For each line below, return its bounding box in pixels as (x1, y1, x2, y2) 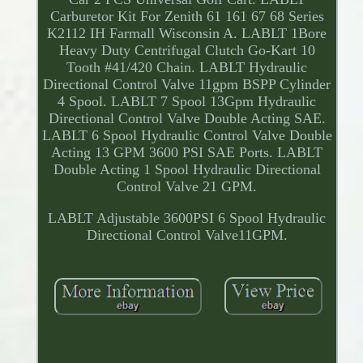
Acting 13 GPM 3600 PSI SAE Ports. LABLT (51, 144, 323, 161)
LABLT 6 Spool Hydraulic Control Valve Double (41, 127, 332, 144)
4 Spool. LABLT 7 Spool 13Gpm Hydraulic (58, 93, 317, 110)
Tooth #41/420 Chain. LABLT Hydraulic (66, 59, 308, 76)
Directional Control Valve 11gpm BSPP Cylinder (43, 76, 331, 93)
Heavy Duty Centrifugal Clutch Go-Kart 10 (58, 42, 315, 59)
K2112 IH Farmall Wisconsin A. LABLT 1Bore (47, 25, 327, 42)
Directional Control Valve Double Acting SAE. (48, 110, 326, 127)
